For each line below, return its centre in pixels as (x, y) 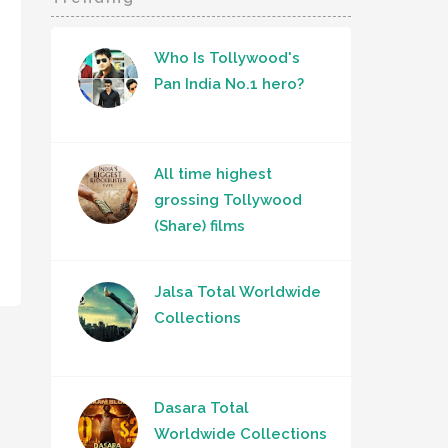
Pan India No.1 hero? (229, 84)
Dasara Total (201, 408)
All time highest (213, 174)
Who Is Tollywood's (227, 58)
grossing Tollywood (228, 200)
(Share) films (199, 226)
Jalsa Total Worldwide (237, 292)
